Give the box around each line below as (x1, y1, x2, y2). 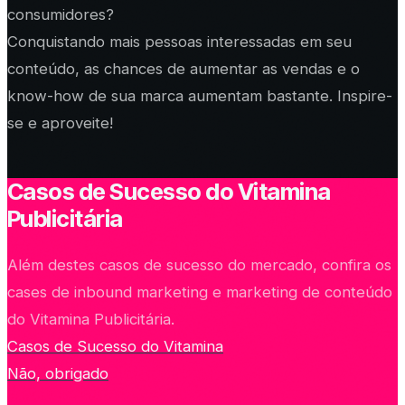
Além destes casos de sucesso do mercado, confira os (7, 255, 391, 274)
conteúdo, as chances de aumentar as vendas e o (7, 59, 360, 78)
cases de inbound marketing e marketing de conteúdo (7, 282, 392, 301)
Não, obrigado (7, 363, 108, 382)
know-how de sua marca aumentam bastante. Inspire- (7, 86, 392, 105)
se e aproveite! (7, 113, 113, 132)
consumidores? (7, 5, 114, 24)
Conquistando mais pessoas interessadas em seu (7, 32, 352, 51)
